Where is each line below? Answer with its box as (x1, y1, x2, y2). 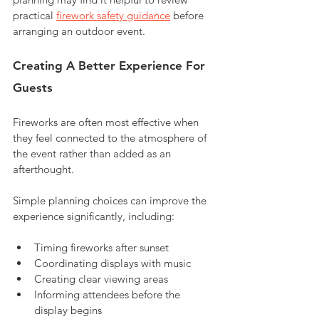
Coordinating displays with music (34, 256, 191, 270)
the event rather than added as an (13, 146, 174, 160)
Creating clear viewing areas (34, 271, 168, 286)
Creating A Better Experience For (13, 58, 209, 73)
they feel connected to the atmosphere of (13, 130, 209, 145)
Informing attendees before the (34, 287, 183, 301)
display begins (34, 303, 102, 317)
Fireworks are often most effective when (13, 115, 202, 129)
